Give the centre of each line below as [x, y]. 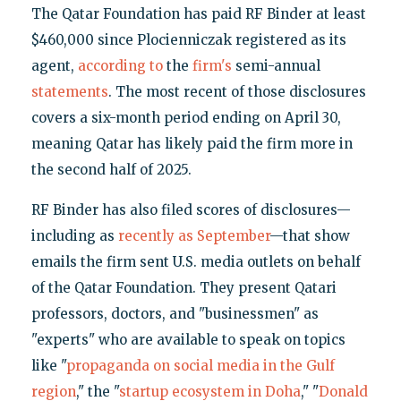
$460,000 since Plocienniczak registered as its [188, 40]
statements [69, 92]
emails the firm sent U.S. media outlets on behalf [196, 262]
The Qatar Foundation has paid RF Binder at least [198, 14]
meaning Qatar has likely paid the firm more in [192, 144]
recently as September [193, 236]
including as [74, 236]
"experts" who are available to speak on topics [188, 340]
